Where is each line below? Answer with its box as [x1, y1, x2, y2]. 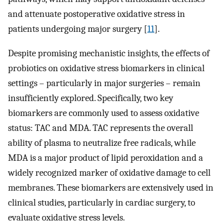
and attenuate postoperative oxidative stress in [8, 8, 185, 20]
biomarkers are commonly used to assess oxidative [8, 107, 199, 118]
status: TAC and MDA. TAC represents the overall [8, 122, 193, 133]
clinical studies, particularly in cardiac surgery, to [8, 197, 195, 208]
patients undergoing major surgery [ [8, 23, 147, 35]
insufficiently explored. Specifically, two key [8, 92, 173, 104]
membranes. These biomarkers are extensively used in [8, 182, 214, 193]
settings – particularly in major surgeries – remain [8, 77, 201, 89]
